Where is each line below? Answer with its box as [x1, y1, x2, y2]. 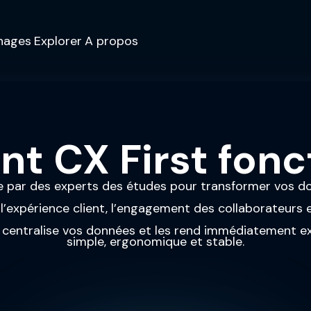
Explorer [34, 32, 82, 49]
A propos [85, 32, 138, 49]
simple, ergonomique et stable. [67, 233, 244, 250]
